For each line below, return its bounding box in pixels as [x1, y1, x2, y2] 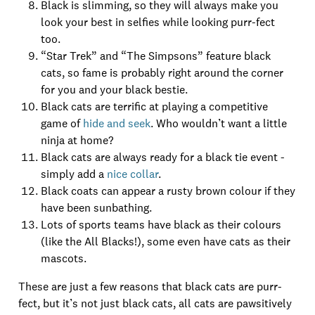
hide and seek [83, 116, 150, 131]
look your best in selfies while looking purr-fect [41, 15, 275, 30]
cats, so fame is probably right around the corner [41, 65, 283, 80]
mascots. [41, 251, 86, 266]
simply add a [41, 167, 107, 181]
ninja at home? [41, 133, 113, 148]
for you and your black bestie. [41, 82, 188, 97]
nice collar [107, 167, 158, 181]
